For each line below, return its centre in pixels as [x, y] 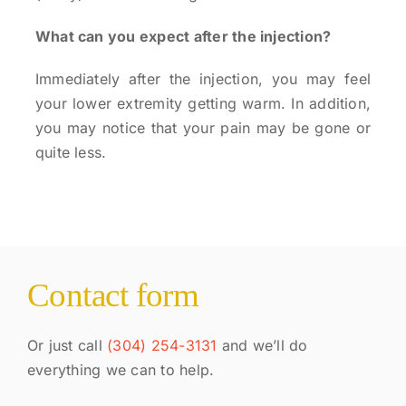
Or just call [67, 346]
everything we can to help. [121, 370]
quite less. [71, 152]
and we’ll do [262, 346]
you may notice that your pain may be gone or [203, 128]
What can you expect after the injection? [183, 36]
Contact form [113, 295]
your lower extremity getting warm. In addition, [203, 103]
